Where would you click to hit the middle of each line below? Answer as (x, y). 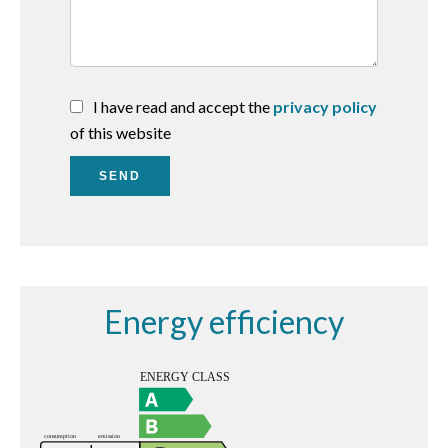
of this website (120, 132)
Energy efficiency (224, 321)
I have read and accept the (183, 106)
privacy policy (325, 106)
